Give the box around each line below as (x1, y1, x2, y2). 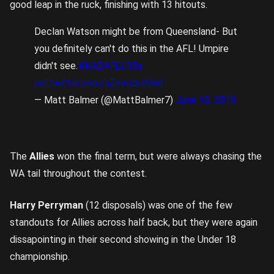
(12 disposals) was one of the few (83, 199, 232, 211)
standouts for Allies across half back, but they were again (10, 217, 257, 228)
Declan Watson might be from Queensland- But (34, 26, 237, 37)
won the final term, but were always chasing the (54, 150, 262, 162)
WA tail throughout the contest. (10, 168, 147, 179)
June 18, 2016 (176, 94, 236, 106)
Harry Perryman (10, 199, 83, 211)
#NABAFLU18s (78, 60, 143, 72)
